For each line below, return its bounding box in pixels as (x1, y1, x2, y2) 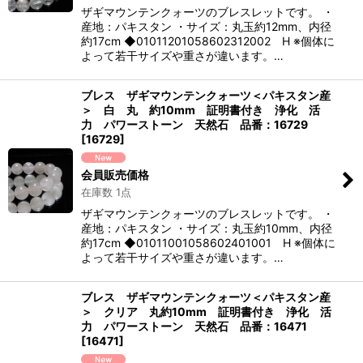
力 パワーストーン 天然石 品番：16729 (81, 117, 308, 132)
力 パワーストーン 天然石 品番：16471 (81, 319, 307, 334)
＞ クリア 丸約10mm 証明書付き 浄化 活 (81, 305, 331, 319)
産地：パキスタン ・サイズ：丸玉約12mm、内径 (81, 19, 331, 34)
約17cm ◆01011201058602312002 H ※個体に (81, 34, 335, 49)
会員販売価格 (81, 168, 149, 182)
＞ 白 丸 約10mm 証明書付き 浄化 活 (81, 103, 320, 117)
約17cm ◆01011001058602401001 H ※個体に (81, 236, 335, 250)
